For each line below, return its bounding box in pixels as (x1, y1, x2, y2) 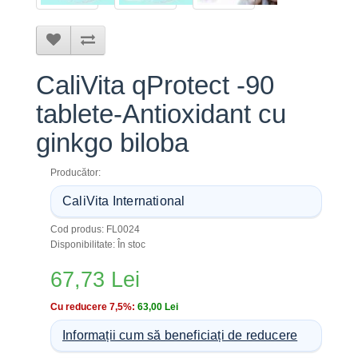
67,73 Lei (50, 268, 140, 292)
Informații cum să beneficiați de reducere (62, 328, 298, 342)
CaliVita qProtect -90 (36, 70, 274, 100)
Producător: (50, 167, 101, 178)
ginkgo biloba (36, 128, 189, 157)
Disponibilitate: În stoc (50, 239, 145, 250)
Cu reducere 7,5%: (50, 301, 137, 312)
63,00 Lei (137, 301, 178, 312)
